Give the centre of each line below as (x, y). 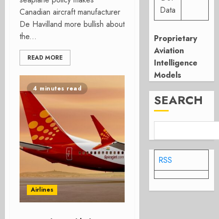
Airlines (42, 190)
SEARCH (179, 100)
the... (28, 36)
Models (168, 75)
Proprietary (176, 38)
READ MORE (45, 58)
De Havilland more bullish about (72, 24)
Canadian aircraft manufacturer (70, 12)
